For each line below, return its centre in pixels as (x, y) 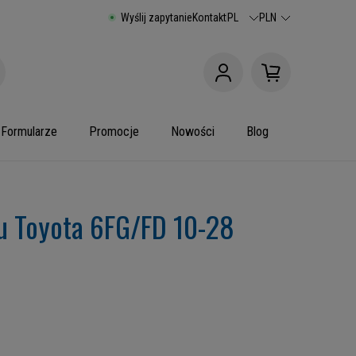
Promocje (114, 132)
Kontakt (209, 17)
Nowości (193, 132)
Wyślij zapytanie (157, 17)
